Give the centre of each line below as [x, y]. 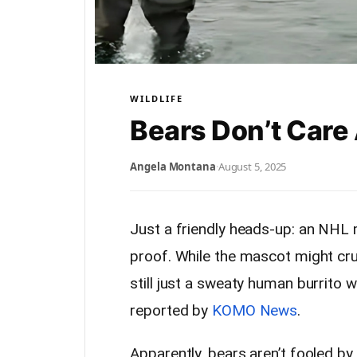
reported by [171, 310]
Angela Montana [173, 166]
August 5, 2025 [252, 166]
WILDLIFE [157, 98]
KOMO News [255, 310]
